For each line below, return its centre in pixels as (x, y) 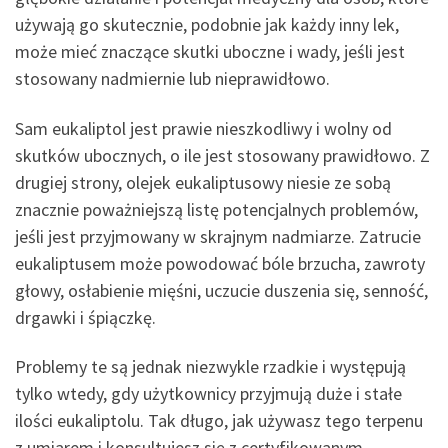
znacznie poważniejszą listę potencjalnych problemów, (216, 209)
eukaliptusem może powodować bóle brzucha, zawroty (220, 263)
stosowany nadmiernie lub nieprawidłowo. (172, 79)
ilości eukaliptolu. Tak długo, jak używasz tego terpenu (219, 421)
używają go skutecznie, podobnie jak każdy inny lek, (207, 25)
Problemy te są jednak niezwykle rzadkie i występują (210, 367)
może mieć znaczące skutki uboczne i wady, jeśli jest (210, 52)
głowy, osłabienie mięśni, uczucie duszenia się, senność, (221, 290)
